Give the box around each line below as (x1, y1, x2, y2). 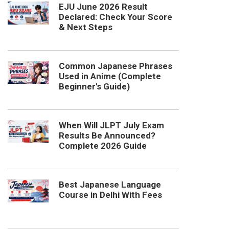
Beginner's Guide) (59, 81, 130, 92)
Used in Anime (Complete (59, 71, 161, 82)
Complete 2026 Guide (59, 141, 147, 151)
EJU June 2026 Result (59, 2, 148, 12)
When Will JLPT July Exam (59, 120, 164, 131)
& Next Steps (59, 22, 112, 33)
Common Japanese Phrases (59, 61, 172, 72)
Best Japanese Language (59, 179, 161, 190)
